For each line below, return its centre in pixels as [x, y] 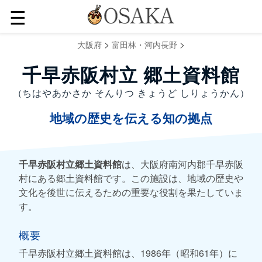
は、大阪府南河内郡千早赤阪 [182, 164]
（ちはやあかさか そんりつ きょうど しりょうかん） [131, 93]
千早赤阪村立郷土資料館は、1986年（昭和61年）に [128, 253]
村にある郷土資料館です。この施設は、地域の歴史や [131, 178]
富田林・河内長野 [144, 44]
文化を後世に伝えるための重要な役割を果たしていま [131, 192]
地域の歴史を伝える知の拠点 [131, 118]
